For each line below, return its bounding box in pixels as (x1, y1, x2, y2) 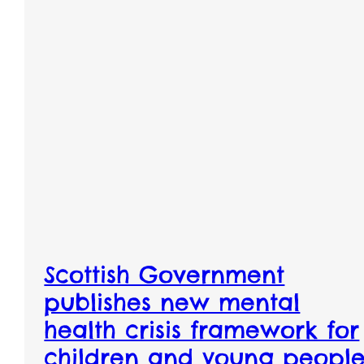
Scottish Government (44, 259, 285, 288)
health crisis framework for (44, 314, 360, 344)
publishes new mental (44, 287, 301, 316)
